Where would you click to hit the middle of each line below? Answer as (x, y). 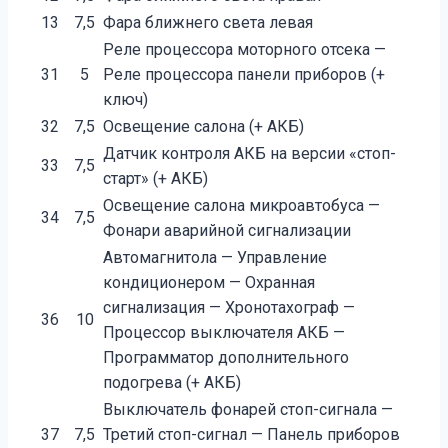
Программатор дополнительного (226, 358)
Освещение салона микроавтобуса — (241, 206)
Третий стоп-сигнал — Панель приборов (251, 435)
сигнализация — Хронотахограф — (229, 308)
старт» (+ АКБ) (155, 179)
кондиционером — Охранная (209, 283)
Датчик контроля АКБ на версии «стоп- (249, 154)
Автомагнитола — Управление (215, 258)
